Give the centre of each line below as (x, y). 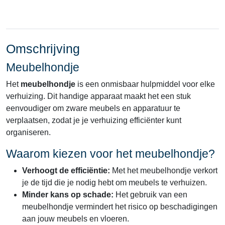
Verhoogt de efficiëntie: (66, 171)
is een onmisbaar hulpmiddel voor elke (145, 84)
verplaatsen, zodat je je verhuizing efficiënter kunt (94, 120)
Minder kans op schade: (68, 195)
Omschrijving (43, 49)
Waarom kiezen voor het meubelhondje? (110, 154)
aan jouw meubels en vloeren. (76, 219)
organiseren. (28, 132)
